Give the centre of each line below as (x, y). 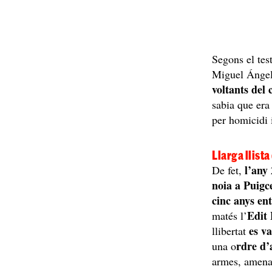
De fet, (227, 170)
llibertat (231, 231)
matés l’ (230, 216)
